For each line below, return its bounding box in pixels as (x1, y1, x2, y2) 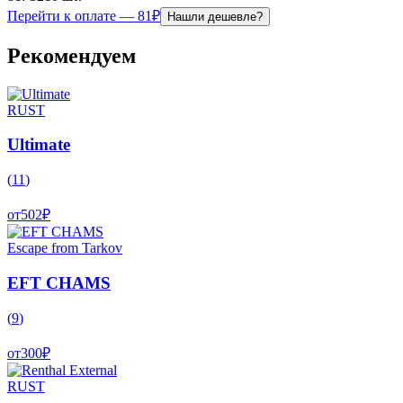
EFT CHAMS (7, 273, 111, 292)
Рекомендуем (7, 43, 136, 67)
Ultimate (7, 135, 70, 155)
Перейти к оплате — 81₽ (7, 7, 160, 23)
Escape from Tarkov (7, 240, 122, 256)
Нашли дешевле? (167, 9, 263, 23)
